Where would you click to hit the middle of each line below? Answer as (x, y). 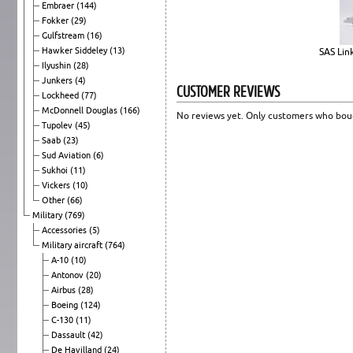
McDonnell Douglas (81, 110)
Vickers (57, 185)
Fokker (56, 20)
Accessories (65, 230)
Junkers (58, 80)
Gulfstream (64, 35)
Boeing (66, 305)
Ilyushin (58, 65)
